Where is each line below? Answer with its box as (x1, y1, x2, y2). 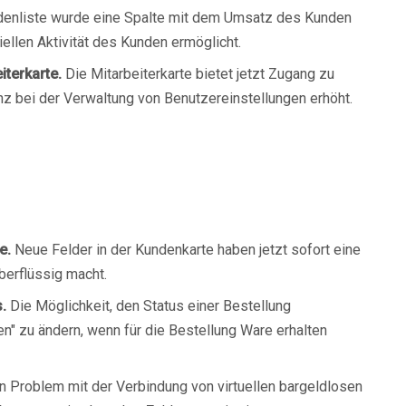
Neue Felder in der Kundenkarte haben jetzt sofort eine (11, 241, 361, 258)
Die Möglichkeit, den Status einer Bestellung (6, 297, 291, 314)
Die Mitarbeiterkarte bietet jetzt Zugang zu (62, 65, 334, 82)
